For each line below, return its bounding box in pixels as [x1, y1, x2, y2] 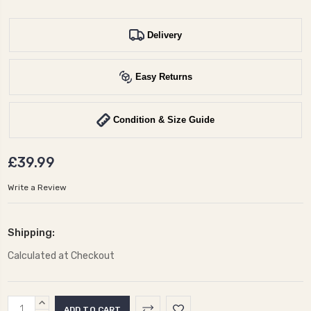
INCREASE [42, 298, 77, 307]
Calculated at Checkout [8, 249, 115, 262]
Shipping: [8, 226, 55, 239]
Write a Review [8, 183, 67, 193]
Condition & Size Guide [113, 115, 215, 126]
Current [8, 296, 49, 310]
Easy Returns [135, 72, 192, 83]
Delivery [147, 29, 182, 40]
